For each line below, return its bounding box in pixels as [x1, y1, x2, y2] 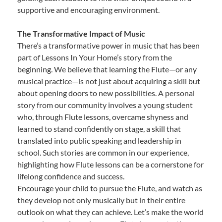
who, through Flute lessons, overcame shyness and [17, 111, 188, 121]
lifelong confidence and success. [17, 171, 124, 181]
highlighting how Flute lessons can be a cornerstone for [17, 159, 204, 169]
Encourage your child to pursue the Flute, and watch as [17, 183, 202, 193]
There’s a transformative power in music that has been [17, 40, 200, 50]
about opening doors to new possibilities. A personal [17, 88, 195, 98]
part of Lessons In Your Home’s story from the [17, 52, 172, 62]
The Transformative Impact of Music [17, 28, 145, 38]
